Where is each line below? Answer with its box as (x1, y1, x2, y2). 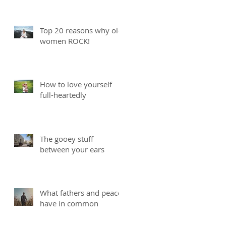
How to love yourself (40, 79, 112, 89)
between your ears (40, 144, 104, 154)
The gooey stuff (40, 133, 93, 144)
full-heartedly (40, 89, 86, 100)
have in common (40, 198, 98, 208)
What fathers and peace (40, 187, 122, 198)
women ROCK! (40, 35, 90, 46)
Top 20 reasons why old (40, 25, 123, 35)
